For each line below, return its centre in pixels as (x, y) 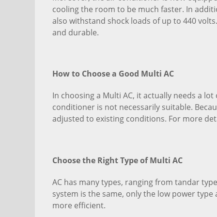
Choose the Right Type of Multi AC (117, 160)
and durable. (76, 32)
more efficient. (79, 205)
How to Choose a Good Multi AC (113, 73)
